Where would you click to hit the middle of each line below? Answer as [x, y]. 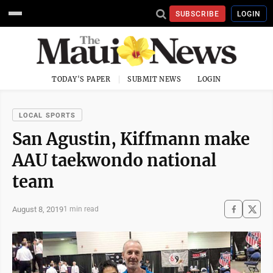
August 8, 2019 [38, 209]
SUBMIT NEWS [154, 79]
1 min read [81, 209]
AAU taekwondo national [114, 160]
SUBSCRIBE [197, 14]
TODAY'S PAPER [81, 79]
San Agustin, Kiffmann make [131, 139]
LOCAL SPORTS [48, 115]
